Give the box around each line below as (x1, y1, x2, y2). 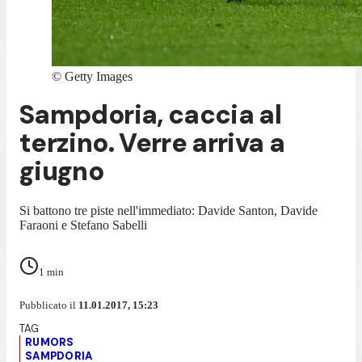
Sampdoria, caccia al (19, 98, 282, 133)
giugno (19, 154, 104, 189)
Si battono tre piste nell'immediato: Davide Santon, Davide (19, 203, 318, 217)
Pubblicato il (19, 298, 78, 311)
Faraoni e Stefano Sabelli (19, 217, 147, 232)
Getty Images (65, 69, 133, 83)
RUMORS (25, 335, 74, 349)
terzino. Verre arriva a (19, 126, 285, 161)
